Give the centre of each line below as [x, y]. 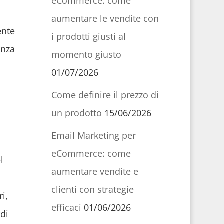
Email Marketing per [93, 135]
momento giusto [86, 54]
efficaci [66, 207]
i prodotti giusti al [88, 36]
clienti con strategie [92, 189]
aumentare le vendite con [105, 18]
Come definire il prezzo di [105, 95]
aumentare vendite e [95, 171]
